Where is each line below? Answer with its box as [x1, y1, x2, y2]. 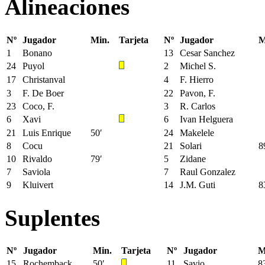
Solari [180, 140, 202, 151]
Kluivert [22, 179, 53, 190]
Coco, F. [22, 101, 54, 111]
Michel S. [180, 60, 216, 71]
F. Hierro [180, 74, 214, 85]
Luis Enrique [22, 127, 71, 138]
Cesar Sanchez [180, 47, 235, 58]
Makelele [180, 127, 214, 138]
